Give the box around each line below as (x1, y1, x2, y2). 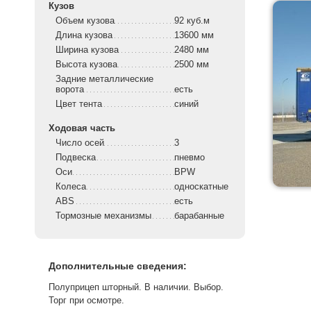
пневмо (174, 152, 208, 163)
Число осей (56, 137, 104, 149)
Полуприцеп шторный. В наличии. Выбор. (49, 282, 224, 293)
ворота (56, 84, 84, 95)
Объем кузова (56, 15, 115, 26)
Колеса (56, 181, 86, 192)
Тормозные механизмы (56, 210, 151, 221)
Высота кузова (56, 59, 117, 70)
